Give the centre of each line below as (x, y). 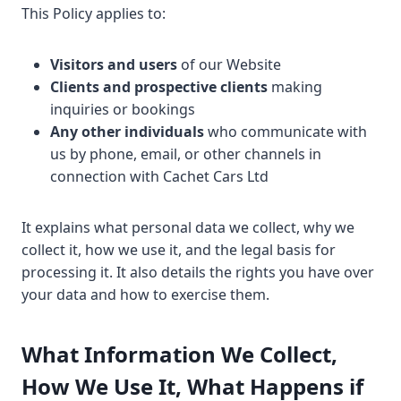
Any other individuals (127, 132)
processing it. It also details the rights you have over (198, 272)
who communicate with (286, 132)
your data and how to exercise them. (145, 294)
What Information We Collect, (179, 354)
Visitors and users (114, 64)
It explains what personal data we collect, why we (188, 227)
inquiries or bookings (123, 109)
